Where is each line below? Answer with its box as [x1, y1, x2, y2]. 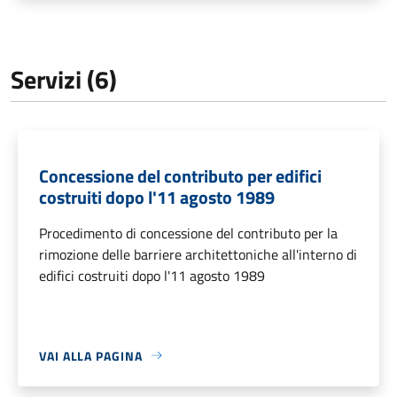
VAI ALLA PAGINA [39, 346, 143, 365]
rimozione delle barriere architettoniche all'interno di [39, 243, 357, 265]
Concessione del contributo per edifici [39, 161, 322, 190]
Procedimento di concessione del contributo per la [39, 222, 338, 244]
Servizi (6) [11, 59, 117, 98]
